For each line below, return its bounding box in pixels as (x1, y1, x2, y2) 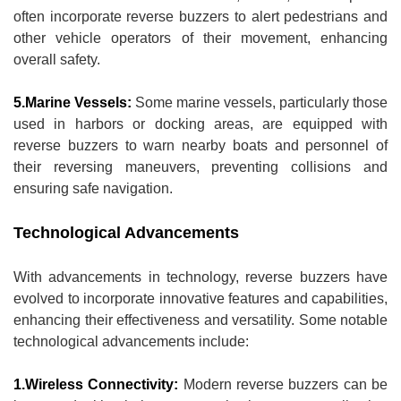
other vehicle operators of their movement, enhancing (13, 30, 388, 46)
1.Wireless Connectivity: (13, 376, 183, 392)
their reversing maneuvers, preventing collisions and (13, 158, 388, 175)
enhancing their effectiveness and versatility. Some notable (13, 311, 388, 328)
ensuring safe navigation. (13, 180, 173, 196)
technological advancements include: (13, 333, 249, 349)
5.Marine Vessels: (13, 94, 135, 110)
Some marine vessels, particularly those (135, 94, 388, 110)
